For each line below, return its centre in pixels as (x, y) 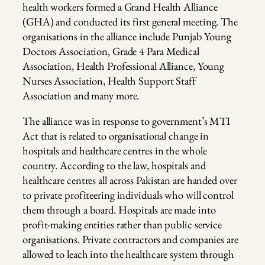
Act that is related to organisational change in (116, 136)
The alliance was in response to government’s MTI (127, 121)
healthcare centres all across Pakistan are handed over (130, 180)
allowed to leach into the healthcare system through (128, 254)
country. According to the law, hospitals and (114, 166)
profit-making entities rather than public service (122, 225)
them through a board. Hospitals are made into (119, 210)
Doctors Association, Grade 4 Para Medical (111, 51)
